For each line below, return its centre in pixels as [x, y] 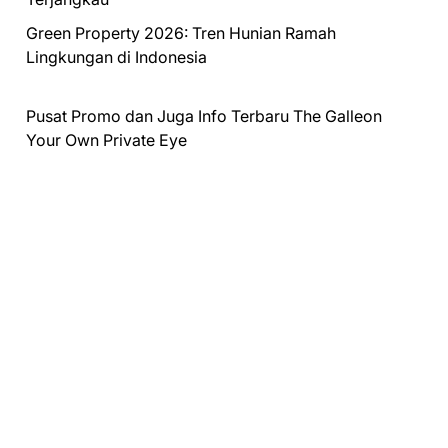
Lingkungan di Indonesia [116, 56]
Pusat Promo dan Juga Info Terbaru [157, 115]
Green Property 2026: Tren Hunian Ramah [181, 32]
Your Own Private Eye [106, 139]
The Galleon [337, 115]
